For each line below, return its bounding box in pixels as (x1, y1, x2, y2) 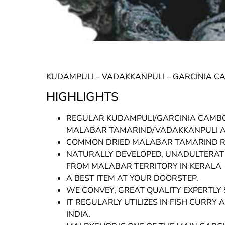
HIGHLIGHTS (46, 89, 119, 105)
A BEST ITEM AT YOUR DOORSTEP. (66, 173, 198, 184)
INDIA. (66, 209, 90, 220)
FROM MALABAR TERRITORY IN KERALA (66, 161, 221, 172)
